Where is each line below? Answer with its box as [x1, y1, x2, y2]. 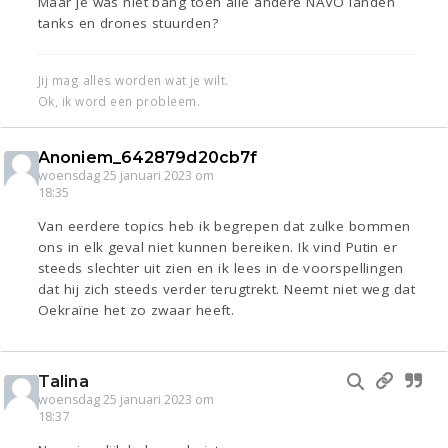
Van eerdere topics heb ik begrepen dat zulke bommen [38, 217, 411, 236]
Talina [38, 372, 89, 392]
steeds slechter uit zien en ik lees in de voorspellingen [38, 259, 404, 278]
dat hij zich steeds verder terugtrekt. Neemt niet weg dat [38, 280, 416, 299]
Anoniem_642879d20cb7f [38, 148, 258, 168]
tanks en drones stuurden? [38, 14, 219, 33]
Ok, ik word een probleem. [38, 93, 200, 110]
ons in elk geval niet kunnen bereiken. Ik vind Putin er [38, 238, 398, 257]
